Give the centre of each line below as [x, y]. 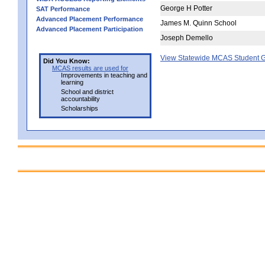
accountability [80, 98]
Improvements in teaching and [104, 75]
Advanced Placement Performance [90, 19]
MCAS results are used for [90, 68]
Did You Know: [67, 61]
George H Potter [186, 8]
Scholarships [80, 108]
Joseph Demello [187, 38]
